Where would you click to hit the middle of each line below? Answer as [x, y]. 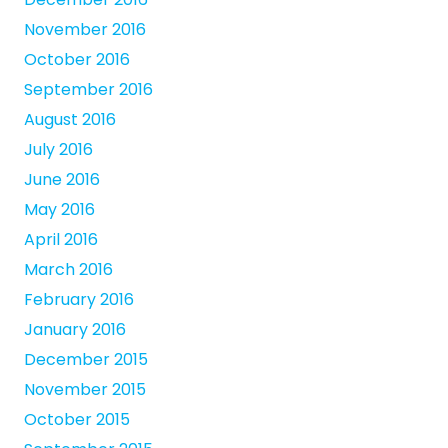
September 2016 [88, 89]
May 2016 [59, 209]
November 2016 [85, 29]
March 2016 [68, 269]
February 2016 [79, 299]
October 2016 [77, 59]
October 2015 [77, 419]
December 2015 [86, 359]
